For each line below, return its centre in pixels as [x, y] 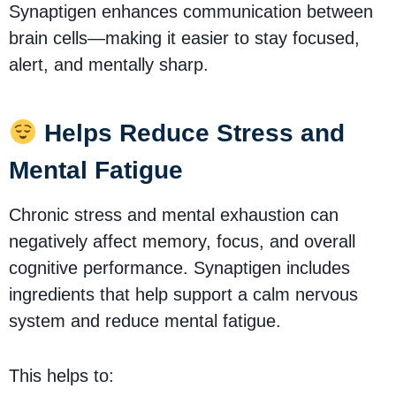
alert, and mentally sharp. [109, 64]
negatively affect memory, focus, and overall [182, 241]
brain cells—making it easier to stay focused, [184, 38]
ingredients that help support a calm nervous [183, 294]
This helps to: [61, 375]
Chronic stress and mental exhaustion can [174, 214]
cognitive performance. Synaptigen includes [179, 267]
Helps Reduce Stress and [190, 133]
